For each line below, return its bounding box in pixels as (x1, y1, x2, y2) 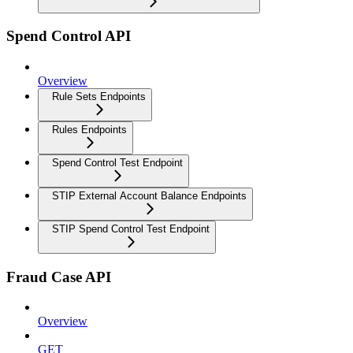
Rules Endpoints (52, 124, 127, 136)
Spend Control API (6, 28, 131, 45)
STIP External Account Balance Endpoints (52, 190, 247, 202)
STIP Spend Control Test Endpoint (52, 223, 210, 235)
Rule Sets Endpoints (52, 91, 146, 102)
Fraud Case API (6, 268, 111, 285)
